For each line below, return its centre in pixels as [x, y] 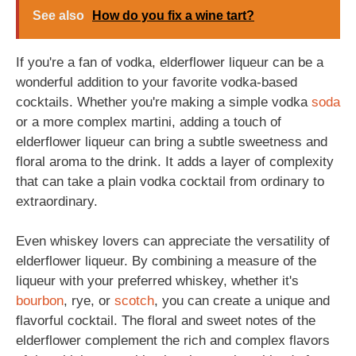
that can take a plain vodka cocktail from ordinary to [170, 181]
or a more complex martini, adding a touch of [149, 122]
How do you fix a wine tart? [173, 15]
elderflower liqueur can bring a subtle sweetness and [172, 141]
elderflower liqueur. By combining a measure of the [166, 261]
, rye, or [89, 301]
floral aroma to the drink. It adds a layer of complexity [175, 161]
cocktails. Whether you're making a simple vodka [164, 102]
